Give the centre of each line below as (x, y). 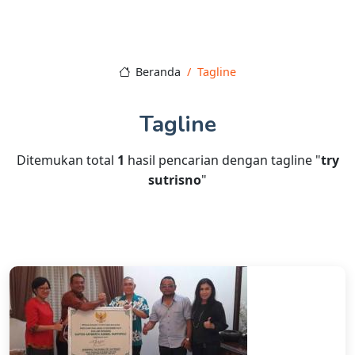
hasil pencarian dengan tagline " (222, 160)
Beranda (157, 72)
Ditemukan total (67, 160)
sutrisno (175, 180)
